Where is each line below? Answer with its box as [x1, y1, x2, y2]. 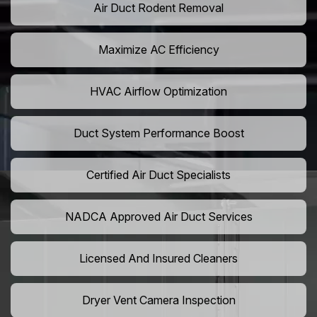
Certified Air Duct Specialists [86, 168, 231, 183]
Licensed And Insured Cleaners [79, 251, 238, 266]
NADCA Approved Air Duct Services [64, 209, 253, 224]
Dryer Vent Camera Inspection [81, 293, 236, 308]
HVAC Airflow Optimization [90, 84, 227, 99]
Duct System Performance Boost [73, 126, 244, 141]
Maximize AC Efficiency [98, 42, 219, 57]
